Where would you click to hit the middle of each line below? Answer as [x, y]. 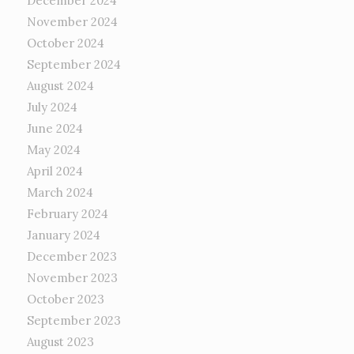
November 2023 [72, 277]
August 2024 [60, 85]
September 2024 [73, 64]
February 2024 [67, 213]
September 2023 [73, 320]
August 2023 [60, 341]
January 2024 [63, 235]
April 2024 [55, 171]
